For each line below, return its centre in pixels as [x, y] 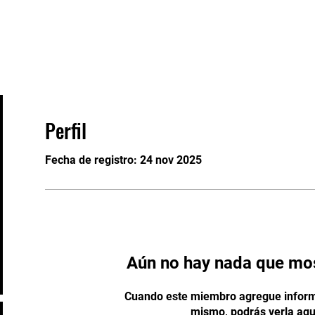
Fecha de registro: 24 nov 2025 [123, 160]
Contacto [261, 32]
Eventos [45, 32]
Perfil [66, 130]
